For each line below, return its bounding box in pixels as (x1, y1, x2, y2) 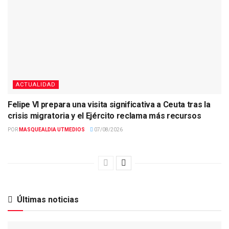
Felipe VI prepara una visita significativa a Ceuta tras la (8, 99, 211, 109)
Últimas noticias (17, 194, 79, 204)
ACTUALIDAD (16, 81, 56, 88)
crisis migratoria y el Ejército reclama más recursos (8, 110, 201, 121)
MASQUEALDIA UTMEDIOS (19, 126, 85, 132)
